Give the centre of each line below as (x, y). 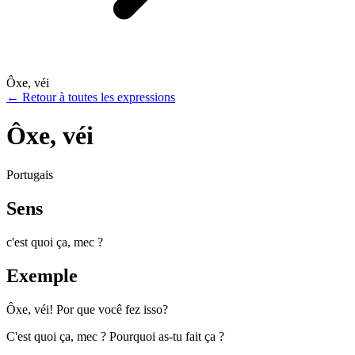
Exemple (42, 275)
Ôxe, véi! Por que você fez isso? (87, 309)
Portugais (30, 174)
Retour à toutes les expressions (99, 97)
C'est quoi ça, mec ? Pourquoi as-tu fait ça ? (115, 336)
